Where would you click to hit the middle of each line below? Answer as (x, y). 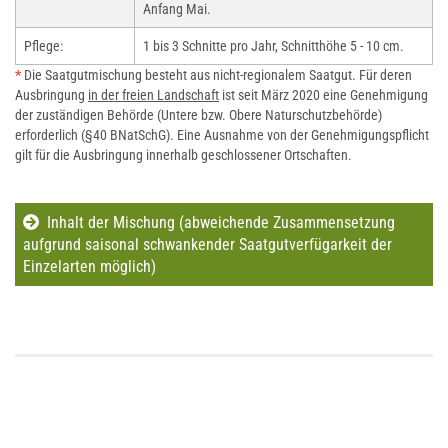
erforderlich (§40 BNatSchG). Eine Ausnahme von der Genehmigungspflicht (222, 135)
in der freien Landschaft (153, 95)
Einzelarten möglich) (89, 266)
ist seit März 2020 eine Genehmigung (323, 95)
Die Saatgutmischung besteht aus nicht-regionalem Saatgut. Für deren (218, 75)
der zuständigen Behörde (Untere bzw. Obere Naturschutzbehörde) (198, 115)
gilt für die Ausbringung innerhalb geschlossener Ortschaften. (183, 155)
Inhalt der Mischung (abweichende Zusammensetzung (221, 222)
